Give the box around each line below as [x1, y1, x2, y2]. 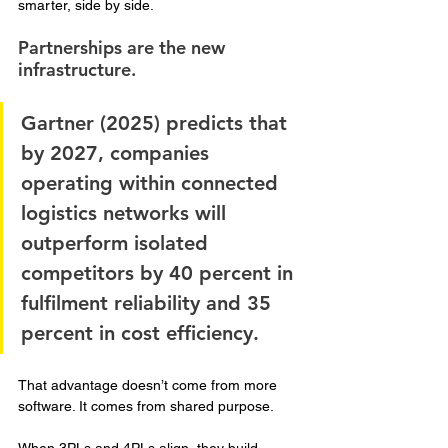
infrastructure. [18, 58, 141, 82]
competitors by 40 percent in [21, 261, 299, 286]
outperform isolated [21, 231, 214, 256]
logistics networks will [21, 201, 232, 226]
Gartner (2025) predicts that [21, 111, 293, 136]
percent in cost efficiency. [21, 321, 265, 346]
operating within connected [21, 171, 284, 196]
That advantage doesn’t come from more [18, 377, 281, 394]
